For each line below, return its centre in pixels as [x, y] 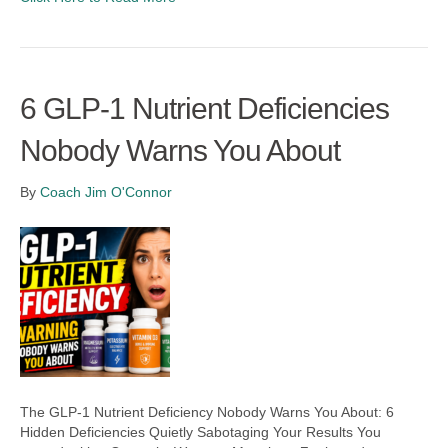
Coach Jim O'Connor [106, 192]
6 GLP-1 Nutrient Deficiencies [204, 108]
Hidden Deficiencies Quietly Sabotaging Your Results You [200, 432]
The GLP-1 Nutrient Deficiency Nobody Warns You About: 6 [207, 412]
